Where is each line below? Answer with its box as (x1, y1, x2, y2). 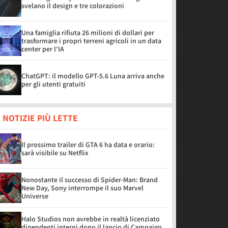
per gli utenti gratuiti (21, 79, 85, 89)
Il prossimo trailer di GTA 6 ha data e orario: (21, 140, 155, 149)
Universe (21, 191, 48, 201)
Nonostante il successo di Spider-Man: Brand (21, 175, 158, 184)
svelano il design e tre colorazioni (21, 1, 124, 10)
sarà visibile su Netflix (21, 148, 89, 157)
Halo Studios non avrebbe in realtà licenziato (21, 214, 160, 223)
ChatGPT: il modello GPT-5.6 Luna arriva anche (21, 71, 164, 80)
